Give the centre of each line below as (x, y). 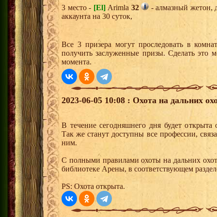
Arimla (118, 8)
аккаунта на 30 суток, (97, 16)
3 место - (77, 8)
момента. (77, 62)
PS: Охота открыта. (93, 186)
